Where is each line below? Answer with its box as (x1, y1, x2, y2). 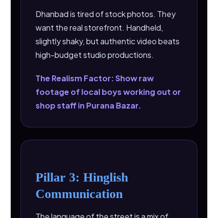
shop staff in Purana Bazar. (36, 100, 142, 110)
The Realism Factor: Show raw (36, 73, 154, 83)
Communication (36, 187, 123, 201)
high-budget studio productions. (36, 50, 154, 60)
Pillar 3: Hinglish (36, 170, 128, 184)
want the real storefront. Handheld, (36, 22, 163, 33)
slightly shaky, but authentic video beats (36, 36, 180, 46)
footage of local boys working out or (36, 87, 182, 97)
